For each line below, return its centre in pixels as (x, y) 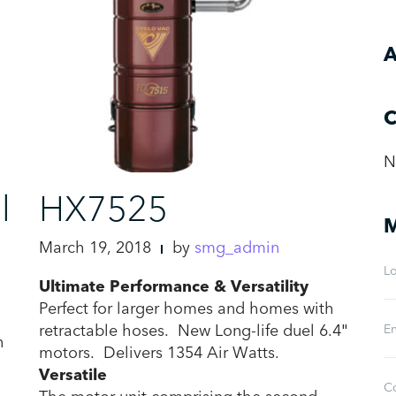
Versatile (73, 375)
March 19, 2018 (95, 247)
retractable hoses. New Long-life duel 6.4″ (193, 331)
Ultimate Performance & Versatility (174, 286)
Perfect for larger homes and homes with (187, 308)
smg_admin (237, 247)
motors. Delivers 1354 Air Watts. (159, 353)
